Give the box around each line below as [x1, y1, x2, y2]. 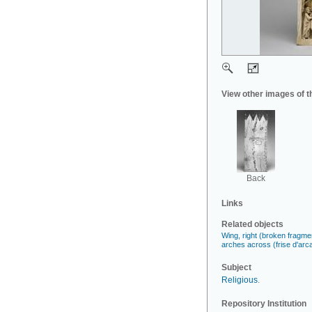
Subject [221, 263, 251, 272]
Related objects [221, 219, 283, 229]
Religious [221, 275, 258, 285]
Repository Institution [221, 299, 306, 309]
